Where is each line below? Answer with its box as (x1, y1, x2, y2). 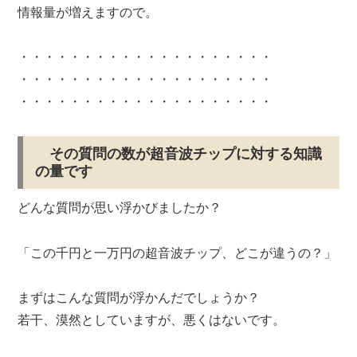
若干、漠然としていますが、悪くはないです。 (18, 313, 286, 328)
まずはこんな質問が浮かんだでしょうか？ (18, 291, 261, 305)
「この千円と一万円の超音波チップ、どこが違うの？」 (18, 245, 337, 260)
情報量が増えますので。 (18, 5, 159, 19)
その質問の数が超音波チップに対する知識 (35, 145, 323, 162)
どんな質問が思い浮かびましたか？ (18, 200, 222, 214)
